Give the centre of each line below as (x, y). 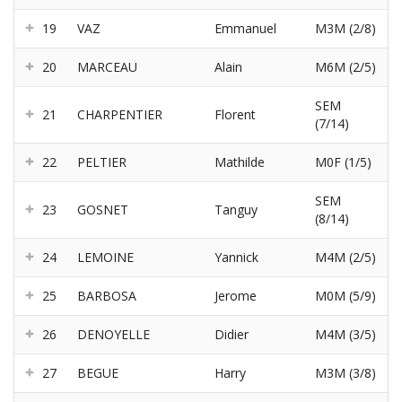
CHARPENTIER (120, 115)
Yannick (236, 258)
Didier (232, 335)
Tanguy (236, 210)
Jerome (236, 296)
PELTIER (102, 162)
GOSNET (103, 210)
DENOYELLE (114, 335)
